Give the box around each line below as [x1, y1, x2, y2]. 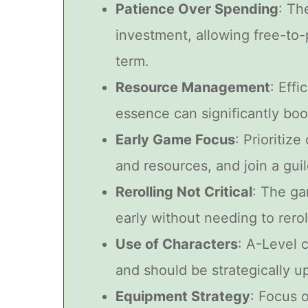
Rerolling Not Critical [115, 184, 252, 201]
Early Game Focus [115, 131, 235, 148]
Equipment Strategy [115, 288, 250, 305]
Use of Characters [115, 236, 238, 253]
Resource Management [115, 79, 270, 96]
